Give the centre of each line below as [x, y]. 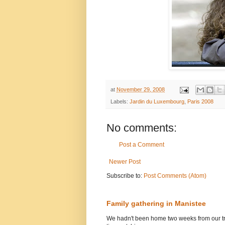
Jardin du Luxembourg [157, 102]
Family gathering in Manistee [156, 204]
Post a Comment [142, 145]
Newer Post [125, 162]
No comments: [142, 128]
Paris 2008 [200, 102]
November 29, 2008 [141, 90]
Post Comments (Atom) [175, 176]
